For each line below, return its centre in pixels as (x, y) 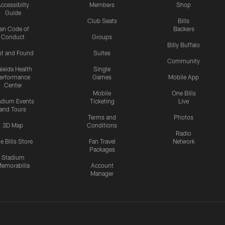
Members (102, 5)
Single (102, 69)
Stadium (13, 157)
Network (184, 141)
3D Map (13, 125)
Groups (102, 37)
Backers (184, 29)
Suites (102, 53)
